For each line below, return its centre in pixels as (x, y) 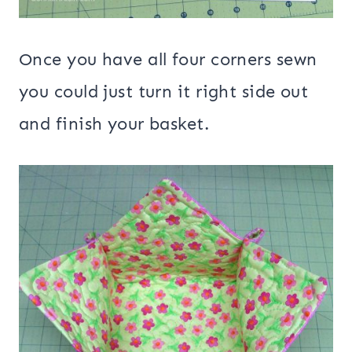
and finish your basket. (114, 123)
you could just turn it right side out (164, 91)
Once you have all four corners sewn (168, 59)
